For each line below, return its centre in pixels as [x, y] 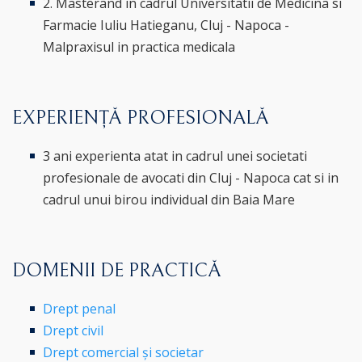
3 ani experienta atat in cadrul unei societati [175, 156]
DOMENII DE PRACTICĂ [117, 270]
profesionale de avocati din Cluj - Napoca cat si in [191, 177]
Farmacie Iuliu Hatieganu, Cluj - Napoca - [166, 25]
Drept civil [74, 330]
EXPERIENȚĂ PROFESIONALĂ [141, 118]
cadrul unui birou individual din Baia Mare [169, 199]
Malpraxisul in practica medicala [139, 46]
